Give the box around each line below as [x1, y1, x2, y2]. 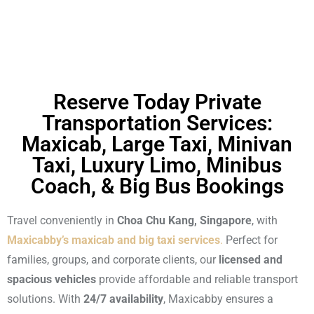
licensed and [219, 253, 282, 267]
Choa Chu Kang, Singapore [117, 214, 252, 228]
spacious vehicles [7, 273, 96, 287]
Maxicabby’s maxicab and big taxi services [7, 233, 220, 247]
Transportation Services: [41, 111, 273, 136]
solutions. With [7, 292, 83, 306]
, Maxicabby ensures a [163, 292, 273, 306]
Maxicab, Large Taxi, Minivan [22, 132, 292, 157]
